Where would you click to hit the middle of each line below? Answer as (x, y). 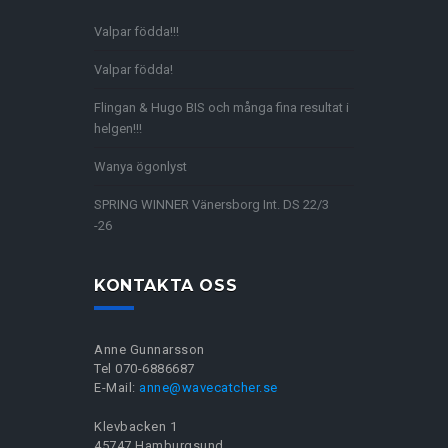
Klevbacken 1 (135, 426)
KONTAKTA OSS (166, 285)
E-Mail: (116, 387)
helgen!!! (118, 128)
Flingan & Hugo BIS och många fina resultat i (221, 107)
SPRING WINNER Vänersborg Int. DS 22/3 (211, 204)
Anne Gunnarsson (149, 349)
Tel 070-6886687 (144, 368)
